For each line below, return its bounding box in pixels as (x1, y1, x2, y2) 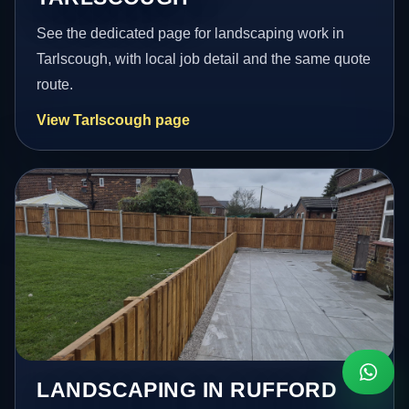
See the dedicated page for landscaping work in (37, 25, 345, 41)
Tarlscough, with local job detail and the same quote (37, 50, 372, 67)
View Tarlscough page (37, 111, 191, 128)
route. (37, 76, 74, 92)
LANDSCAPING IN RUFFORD (37, 377, 338, 402)
